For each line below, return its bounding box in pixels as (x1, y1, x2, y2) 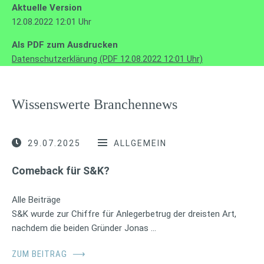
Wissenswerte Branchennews (12, 96, 177, 112)
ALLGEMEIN (114, 138, 167, 148)
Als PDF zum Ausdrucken (12, 39, 118, 50)
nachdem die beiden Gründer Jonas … (12, 223, 156, 234)
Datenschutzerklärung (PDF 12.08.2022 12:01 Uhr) (12, 53, 203, 64)
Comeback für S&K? (12, 164, 110, 177)
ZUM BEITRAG (12, 249, 70, 260)
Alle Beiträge (12, 194, 61, 206)
